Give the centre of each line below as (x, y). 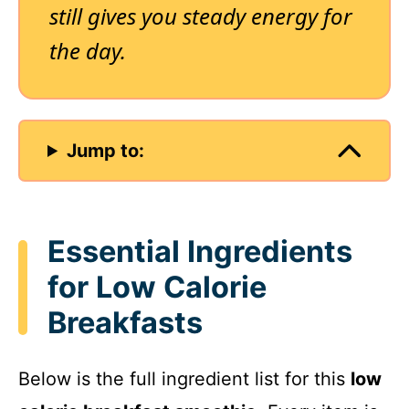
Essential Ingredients (200, 252)
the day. (88, 51)
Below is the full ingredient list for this (184, 379)
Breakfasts (125, 323)
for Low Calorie (157, 287)
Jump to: (106, 151)
